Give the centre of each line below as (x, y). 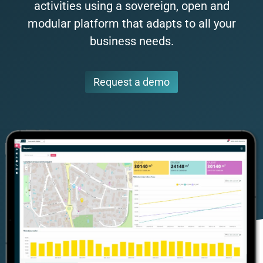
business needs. (131, 41)
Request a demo (131, 82)
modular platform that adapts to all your (131, 23)
